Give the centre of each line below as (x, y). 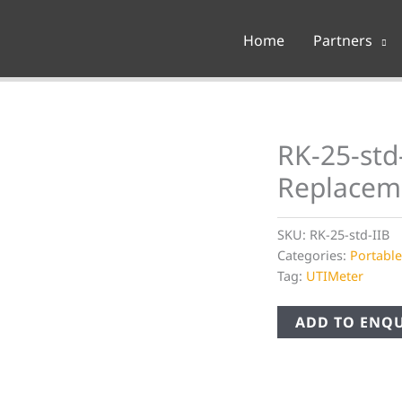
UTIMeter (334, 276)
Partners (343, 41)
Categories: (313, 256)
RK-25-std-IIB (349, 235)
